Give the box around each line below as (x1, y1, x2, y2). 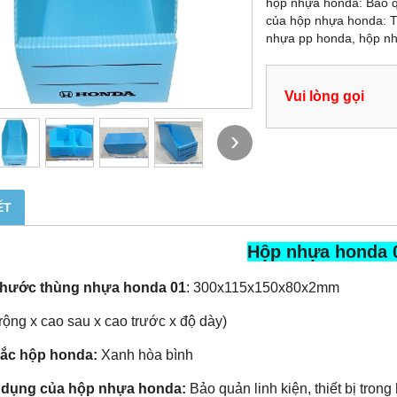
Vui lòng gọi (284, 88, 364, 104)
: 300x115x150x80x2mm (186, 279, 339, 295)
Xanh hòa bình (101, 346, 193, 362)
